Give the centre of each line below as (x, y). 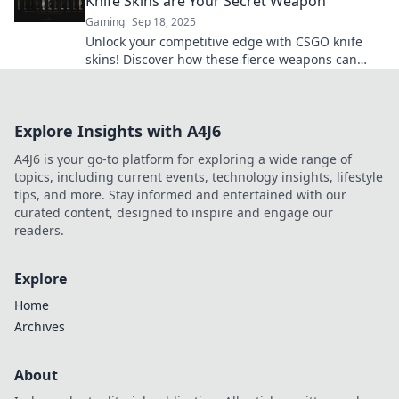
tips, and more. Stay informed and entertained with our (180, 195)
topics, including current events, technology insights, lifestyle (199, 177)
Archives (40, 326)
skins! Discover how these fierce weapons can (221, 59)
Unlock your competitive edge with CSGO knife (224, 41)
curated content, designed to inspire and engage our (174, 212)
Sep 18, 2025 (164, 22)
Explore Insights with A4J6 (118, 131)
